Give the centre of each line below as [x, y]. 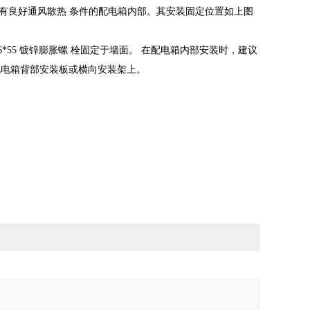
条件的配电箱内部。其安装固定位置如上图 [161, 11]
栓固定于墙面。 [106, 50]
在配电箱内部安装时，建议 [199, 50]
